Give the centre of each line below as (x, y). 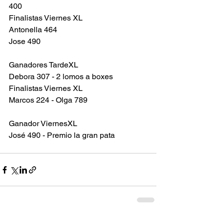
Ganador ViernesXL (43, 123)
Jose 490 (25, 41)
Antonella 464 (34, 30)
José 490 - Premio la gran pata (62, 135)
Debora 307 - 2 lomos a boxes (61, 77)
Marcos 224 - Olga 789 (49, 100)
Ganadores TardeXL (44, 65)
